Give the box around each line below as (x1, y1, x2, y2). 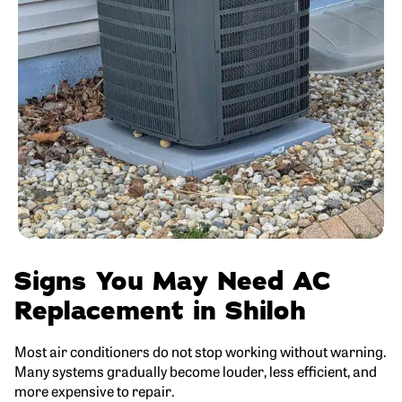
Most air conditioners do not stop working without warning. (14, 340, 387, 361)
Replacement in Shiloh (14, 293, 306, 328)
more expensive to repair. (14, 380, 175, 400)
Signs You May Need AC (14, 264, 331, 299)
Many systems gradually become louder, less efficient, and (14, 360, 377, 380)
